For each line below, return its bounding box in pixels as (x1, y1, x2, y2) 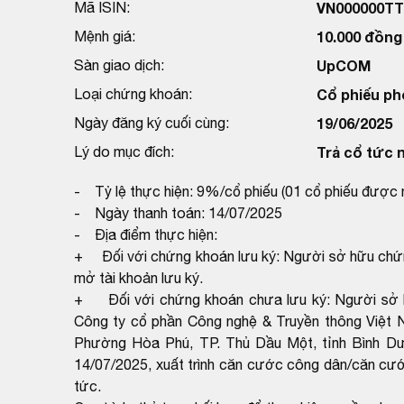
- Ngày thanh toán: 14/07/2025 (74, 204, 282, 221)
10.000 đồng (316, 27, 402, 45)
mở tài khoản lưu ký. (74, 269, 203, 286)
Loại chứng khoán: (74, 85, 192, 102)
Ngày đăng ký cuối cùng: (74, 114, 229, 131)
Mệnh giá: (74, 27, 135, 44)
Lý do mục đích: (74, 142, 174, 160)
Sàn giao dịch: (74, 56, 164, 73)
